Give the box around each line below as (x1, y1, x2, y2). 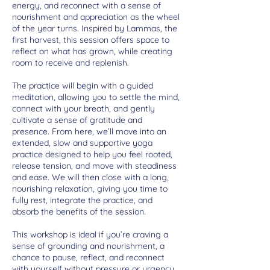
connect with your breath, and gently (12, 102, 155, 114)
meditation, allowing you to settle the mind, (12, 91, 180, 102)
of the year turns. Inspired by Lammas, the (12, 22, 177, 34)
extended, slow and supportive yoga (12, 137, 152, 148)
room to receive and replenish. (12, 57, 129, 68)
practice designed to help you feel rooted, (12, 148, 172, 160)
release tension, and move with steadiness (12, 160, 177, 171)
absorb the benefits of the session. (12, 206, 146, 217)
